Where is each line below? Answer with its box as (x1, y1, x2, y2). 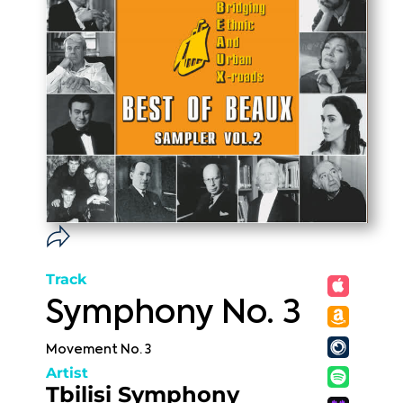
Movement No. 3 (46, 344, 151, 356)
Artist (46, 364, 88, 381)
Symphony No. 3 (46, 298, 301, 330)
